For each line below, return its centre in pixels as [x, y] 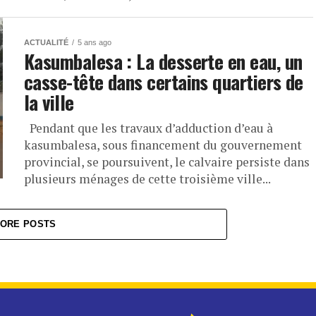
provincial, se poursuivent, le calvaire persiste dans [167, 162]
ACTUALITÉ [46, 42]
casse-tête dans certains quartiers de [164, 82]
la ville [49, 102]
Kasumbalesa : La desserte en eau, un [163, 61]
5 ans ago [95, 42]
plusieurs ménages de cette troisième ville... [147, 179]
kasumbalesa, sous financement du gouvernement [163, 145]
